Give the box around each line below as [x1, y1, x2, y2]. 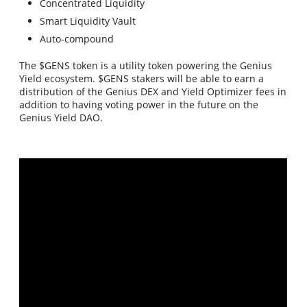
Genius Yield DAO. [19, 111, 103, 125]
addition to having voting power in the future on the [19, 98, 259, 112]
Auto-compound [40, 32, 114, 46]
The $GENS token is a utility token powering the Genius [19, 59, 273, 73]
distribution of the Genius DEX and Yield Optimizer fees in [19, 85, 287, 99]
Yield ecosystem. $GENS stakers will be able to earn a [19, 72, 265, 86]
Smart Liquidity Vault [40, 14, 136, 28]
